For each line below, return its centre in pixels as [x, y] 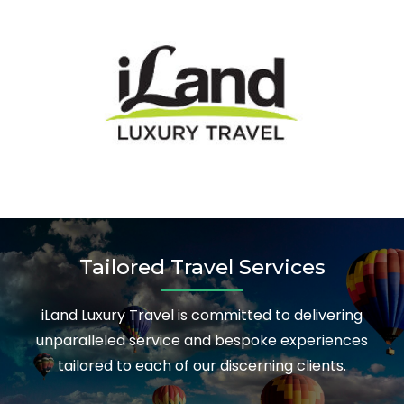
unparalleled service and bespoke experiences [202, 340]
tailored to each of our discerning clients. [202, 365]
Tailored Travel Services [202, 266]
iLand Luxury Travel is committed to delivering [202, 315]
